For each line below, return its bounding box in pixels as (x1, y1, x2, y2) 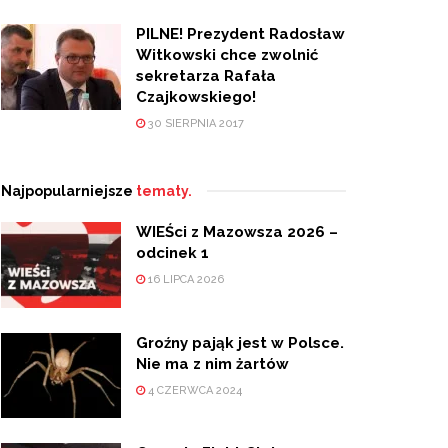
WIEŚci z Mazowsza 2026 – (136, 222, 338, 241)
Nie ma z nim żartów (136, 354, 289, 373)
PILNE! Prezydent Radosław (136, 24, 345, 43)
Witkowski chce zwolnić (136, 45, 318, 64)
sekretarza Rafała (136, 66, 276, 85)
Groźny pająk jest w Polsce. (136, 333, 344, 352)
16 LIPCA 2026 (145, 272, 224, 286)
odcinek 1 (136, 243, 209, 262)
